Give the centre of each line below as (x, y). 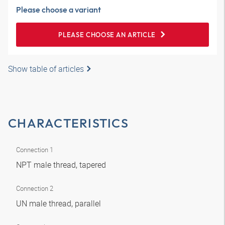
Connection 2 (35, 188)
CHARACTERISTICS (68, 123)
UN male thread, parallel (60, 203)
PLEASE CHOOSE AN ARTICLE (107, 35)
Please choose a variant (59, 10)
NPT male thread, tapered (62, 165)
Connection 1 (35, 150)
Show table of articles (46, 69)
